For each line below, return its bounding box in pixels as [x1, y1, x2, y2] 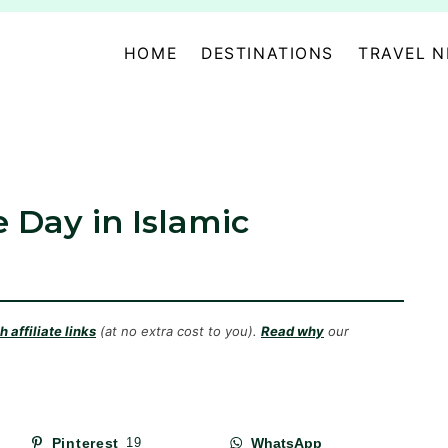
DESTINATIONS [201, 44, 335, 63]
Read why [261, 323, 324, 340]
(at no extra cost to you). [96, 323, 261, 340]
